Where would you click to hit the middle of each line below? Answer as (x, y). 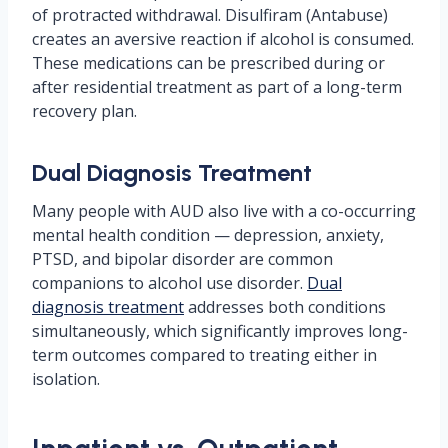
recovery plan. (84, 111)
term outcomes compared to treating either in (204, 355)
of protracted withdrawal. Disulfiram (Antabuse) (210, 15)
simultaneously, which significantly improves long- (220, 331)
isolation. (66, 379)
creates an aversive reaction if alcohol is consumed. (223, 39)
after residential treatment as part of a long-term (217, 87)
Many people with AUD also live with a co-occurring (224, 211)
